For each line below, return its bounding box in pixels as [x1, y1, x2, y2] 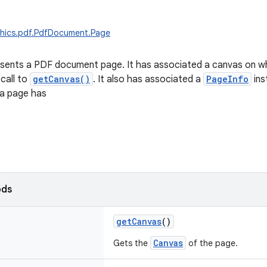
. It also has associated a [93, 73, 203, 85]
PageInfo [206, 73, 249, 85]
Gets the [113, 238, 150, 249]
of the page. [186, 238, 238, 249]
